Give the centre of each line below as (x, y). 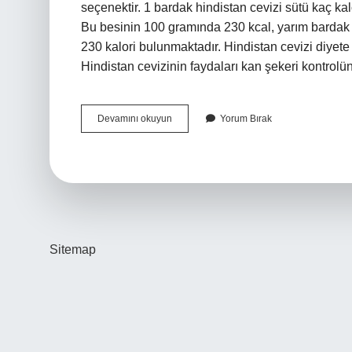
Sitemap (73, 249)
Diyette (186, 160)
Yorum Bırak (246, 119)
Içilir (180, 174)
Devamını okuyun (135, 119)
